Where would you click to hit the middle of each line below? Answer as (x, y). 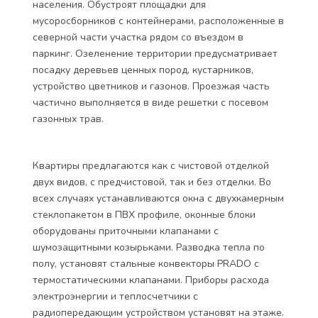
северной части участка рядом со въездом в (138, 37)
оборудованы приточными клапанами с (126, 231)
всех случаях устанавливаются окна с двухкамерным (158, 198)
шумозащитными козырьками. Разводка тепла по (149, 247)
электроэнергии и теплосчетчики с (115, 296)
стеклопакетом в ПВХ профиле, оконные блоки (144, 215)
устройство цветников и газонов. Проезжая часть (151, 86)
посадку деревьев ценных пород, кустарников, (143, 70)
